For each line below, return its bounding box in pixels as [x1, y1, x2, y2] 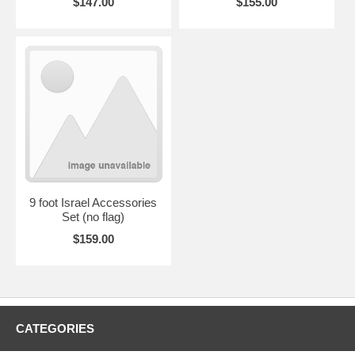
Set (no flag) [62, 209, 125, 223]
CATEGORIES [16, 321, 94, 335]
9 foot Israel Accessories [29, 195, 158, 209]
